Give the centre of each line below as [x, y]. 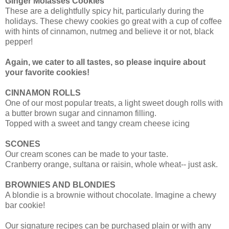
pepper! [19, 42]
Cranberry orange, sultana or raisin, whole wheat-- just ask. [111, 165]
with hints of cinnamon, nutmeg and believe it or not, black [109, 32]
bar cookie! [25, 205]
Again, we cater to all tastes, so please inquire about [105, 62]
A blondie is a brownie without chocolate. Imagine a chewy [111, 195]
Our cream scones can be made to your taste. [87, 154]
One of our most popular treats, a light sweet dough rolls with [114, 103]
